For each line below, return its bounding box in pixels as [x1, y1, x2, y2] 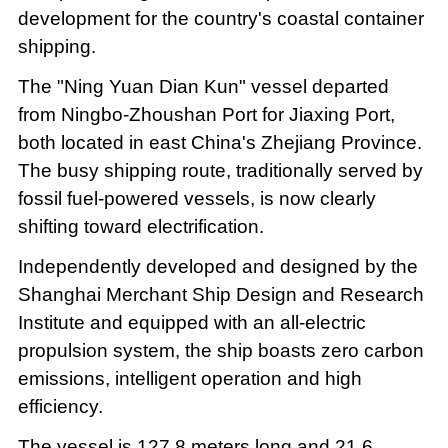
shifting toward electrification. [17, 215, 264, 237]
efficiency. [17, 395, 103, 417]
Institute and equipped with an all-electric [17, 311, 366, 333]
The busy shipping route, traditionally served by [17, 159, 423, 181]
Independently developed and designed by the [17, 255, 418, 277]
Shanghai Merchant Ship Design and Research [17, 283, 424, 305]
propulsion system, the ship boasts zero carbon [17, 339, 424, 361]
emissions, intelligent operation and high [17, 367, 362, 389]
